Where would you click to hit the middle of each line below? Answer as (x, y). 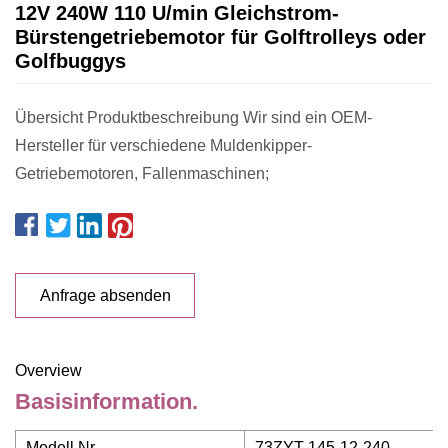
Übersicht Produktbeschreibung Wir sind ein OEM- (193, 117)
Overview (48, 370)
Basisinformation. (106, 401)
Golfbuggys (70, 61)
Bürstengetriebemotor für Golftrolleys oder (220, 37)
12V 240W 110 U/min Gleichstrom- (177, 13)
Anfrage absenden (105, 295)
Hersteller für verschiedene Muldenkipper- (163, 145)
